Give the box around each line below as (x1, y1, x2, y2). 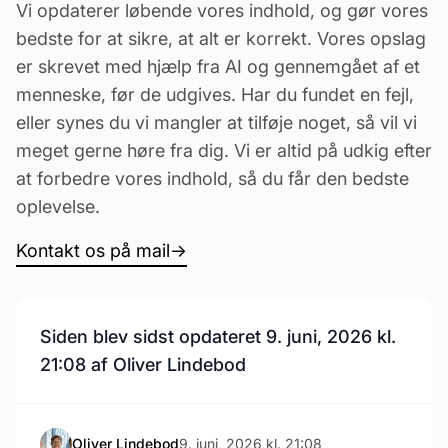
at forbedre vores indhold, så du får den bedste (16, 168, 409, 189)
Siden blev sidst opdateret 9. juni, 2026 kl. (40, 326, 396, 347)
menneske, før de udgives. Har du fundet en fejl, (16, 84, 414, 105)
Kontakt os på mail (16, 240, 170, 261)
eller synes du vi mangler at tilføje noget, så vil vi (16, 112, 417, 133)
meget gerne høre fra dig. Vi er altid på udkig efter (16, 140, 432, 161)
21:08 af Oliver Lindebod (40, 354, 246, 375)
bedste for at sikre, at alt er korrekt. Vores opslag (16, 28, 426, 49)
